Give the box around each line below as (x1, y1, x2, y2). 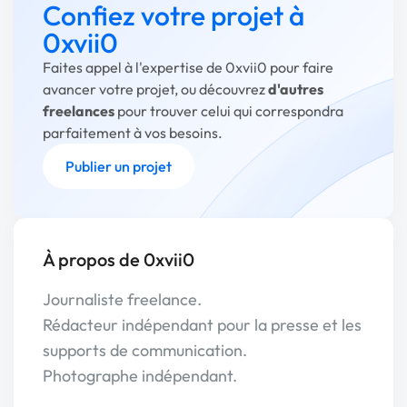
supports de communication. (43, 340, 247, 361)
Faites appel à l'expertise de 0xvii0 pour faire (43, 58, 333, 76)
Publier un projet (65, 157, 172, 175)
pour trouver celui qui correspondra (114, 102, 343, 120)
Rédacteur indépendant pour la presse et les (43, 314, 362, 335)
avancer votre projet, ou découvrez (43, 80, 268, 98)
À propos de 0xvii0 (43, 248, 194, 271)
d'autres (268, 80, 323, 98)
